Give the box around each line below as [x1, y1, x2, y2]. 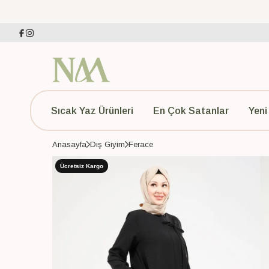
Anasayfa [52, 140, 86, 150]
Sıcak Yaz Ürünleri [51, 105, 133, 116]
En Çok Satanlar [153, 105, 229, 116]
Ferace [128, 140, 153, 150]
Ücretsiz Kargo [60, 162, 103, 169]
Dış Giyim [90, 140, 125, 150]
